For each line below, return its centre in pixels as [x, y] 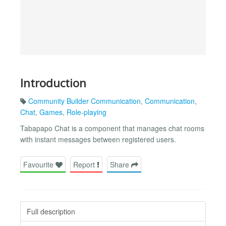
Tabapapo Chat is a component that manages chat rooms [112, 128]
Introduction [53, 83]
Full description [51, 211]
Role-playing [87, 112]
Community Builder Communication [84, 101]
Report [85, 164]
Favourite [39, 164]
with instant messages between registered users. [98, 139]
